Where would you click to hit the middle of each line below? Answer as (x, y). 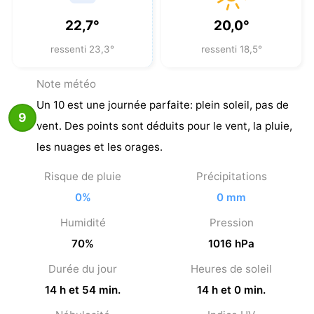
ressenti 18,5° (231, 49)
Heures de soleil (231, 269)
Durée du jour (83, 269)
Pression (231, 223)
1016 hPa (231, 244)
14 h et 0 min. (231, 290)
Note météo (66, 84)
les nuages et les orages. (100, 147)
